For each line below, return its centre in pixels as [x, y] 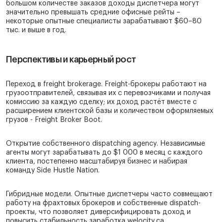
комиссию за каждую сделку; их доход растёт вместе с [101, 102]
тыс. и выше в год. [36, 30]
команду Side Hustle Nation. [53, 171]
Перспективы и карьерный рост [71, 60]
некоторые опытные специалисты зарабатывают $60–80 [104, 22]
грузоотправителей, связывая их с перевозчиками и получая [108, 93]
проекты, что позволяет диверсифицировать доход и [98, 212]
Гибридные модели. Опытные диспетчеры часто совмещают [109, 194]
